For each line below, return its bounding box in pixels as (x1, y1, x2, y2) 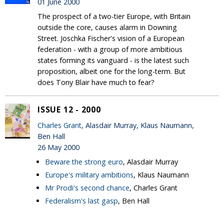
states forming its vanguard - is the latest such (37, 55, 189, 65)
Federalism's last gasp (45, 195, 118, 205)
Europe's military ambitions (45, 169, 133, 179)
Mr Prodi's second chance (45, 182, 129, 192)
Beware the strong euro (45, 156, 123, 166)
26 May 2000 (37, 142, 79, 152)
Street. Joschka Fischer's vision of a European (37, 33, 184, 43)
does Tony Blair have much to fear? (37, 77, 154, 87)
